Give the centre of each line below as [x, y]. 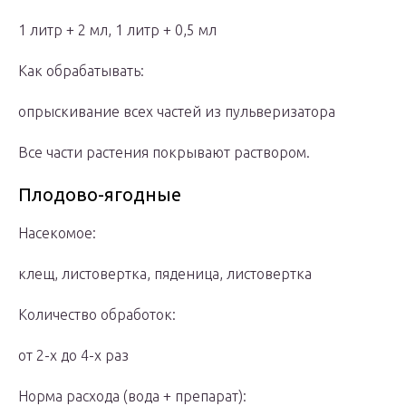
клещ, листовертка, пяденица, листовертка [165, 274]
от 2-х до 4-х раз [73, 356]
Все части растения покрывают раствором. [164, 153]
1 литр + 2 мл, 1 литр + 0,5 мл [117, 30]
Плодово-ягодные [100, 195]
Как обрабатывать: [81, 71]
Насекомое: [57, 233]
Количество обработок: [97, 315]
